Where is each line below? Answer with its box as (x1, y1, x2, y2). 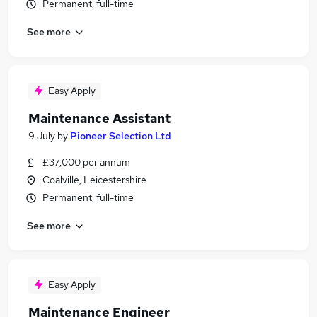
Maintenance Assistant (28, 110, 171, 127)
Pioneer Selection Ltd (70, 129, 171, 142)
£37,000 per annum (42, 156, 130, 168)
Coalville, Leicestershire (42, 173, 146, 186)
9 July (28, 129, 55, 142)
